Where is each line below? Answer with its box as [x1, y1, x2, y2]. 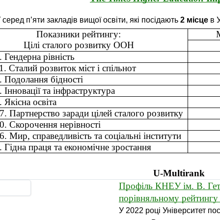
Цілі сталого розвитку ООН [23, 40, 134, 50]
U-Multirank [153, 168, 205, 178]
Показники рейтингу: [36, 29, 121, 39]
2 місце [180, 16, 210, 24]
